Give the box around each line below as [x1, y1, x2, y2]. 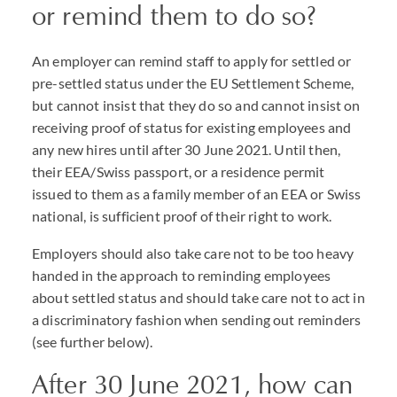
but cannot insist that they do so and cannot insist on [32, 97, 361, 113]
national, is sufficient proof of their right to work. [32, 207, 332, 224]
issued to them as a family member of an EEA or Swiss [32, 185, 362, 202]
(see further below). [32, 333, 153, 350]
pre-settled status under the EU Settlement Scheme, [32, 74, 354, 91]
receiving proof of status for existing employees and [32, 119, 352, 136]
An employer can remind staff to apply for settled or [32, 52, 352, 69]
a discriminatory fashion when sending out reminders [32, 311, 362, 328]
